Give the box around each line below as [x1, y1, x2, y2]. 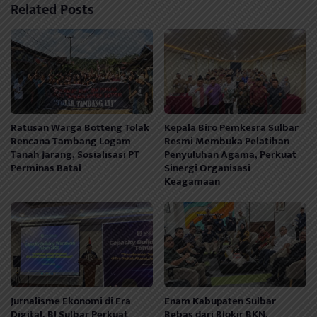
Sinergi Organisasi [164, 159, 251, 178]
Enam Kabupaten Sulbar [164, 292, 277, 311]
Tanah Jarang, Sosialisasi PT [11, 146, 139, 164]
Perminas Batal [11, 159, 81, 178]
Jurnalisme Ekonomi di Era [11, 292, 131, 311]
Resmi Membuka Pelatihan [164, 132, 290, 151]
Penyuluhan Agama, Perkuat [164, 146, 297, 164]
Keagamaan [164, 173, 221, 191]
